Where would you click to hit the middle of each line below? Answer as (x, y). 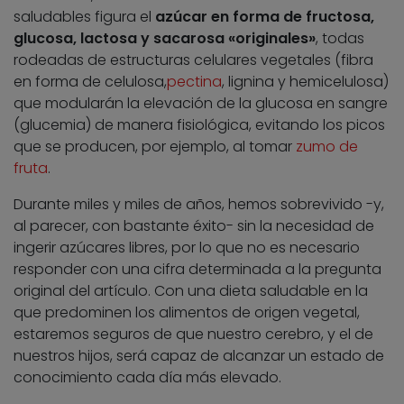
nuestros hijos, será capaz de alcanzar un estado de (199, 356)
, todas (340, 39)
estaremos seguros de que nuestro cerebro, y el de (193, 335)
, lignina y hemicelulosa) (305, 82)
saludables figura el (84, 17)
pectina (194, 82)
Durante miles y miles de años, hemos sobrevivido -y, (199, 205)
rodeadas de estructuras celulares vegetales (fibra (193, 60)
